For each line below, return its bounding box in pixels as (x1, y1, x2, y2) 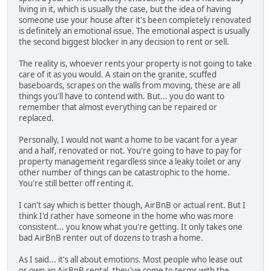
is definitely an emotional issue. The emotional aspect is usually (19, 25, 250, 36)
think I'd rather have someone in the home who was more (19, 210, 233, 221)
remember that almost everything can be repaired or (19, 101, 217, 113)
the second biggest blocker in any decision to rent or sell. (19, 36, 229, 47)
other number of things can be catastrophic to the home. (19, 166, 230, 178)
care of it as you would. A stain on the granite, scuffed (19, 68, 217, 80)
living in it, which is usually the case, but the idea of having (19, 3, 231, 15)
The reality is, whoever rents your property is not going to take (19, 57, 252, 69)
